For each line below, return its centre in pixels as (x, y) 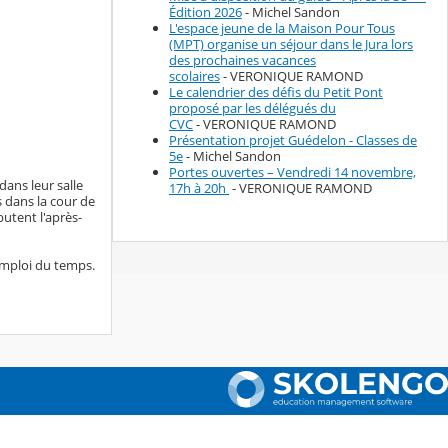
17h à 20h (199, 188)
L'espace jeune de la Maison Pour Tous (282, 28)
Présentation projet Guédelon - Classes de (293, 140)
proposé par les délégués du (252, 108)
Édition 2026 (205, 12)
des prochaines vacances (242, 60)
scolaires (194, 76)
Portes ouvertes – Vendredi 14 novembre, (292, 172)
